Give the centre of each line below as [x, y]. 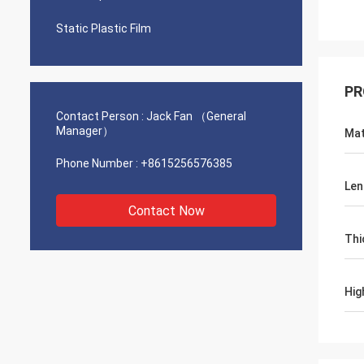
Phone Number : [97, 163]
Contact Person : [100, 116]
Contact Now [166, 211]
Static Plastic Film [104, 28]
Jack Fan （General [196, 116]
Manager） [85, 131]
